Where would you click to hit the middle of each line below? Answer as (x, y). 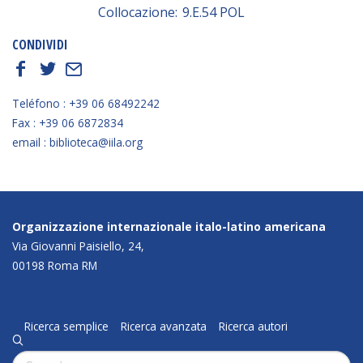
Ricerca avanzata (164, 326)
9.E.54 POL (214, 12)
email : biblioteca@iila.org (77, 142)
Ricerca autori (253, 326)
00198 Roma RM (55, 265)
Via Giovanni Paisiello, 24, (78, 246)
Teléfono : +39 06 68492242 (86, 103)
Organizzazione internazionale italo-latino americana (169, 226)
